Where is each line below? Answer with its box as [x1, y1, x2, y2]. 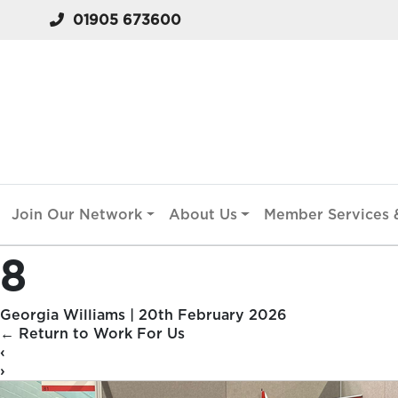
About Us [169, 206, 238, 224]
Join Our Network [12, 206, 143, 224]
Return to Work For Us [14, 325, 185, 343]
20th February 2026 [139, 306, 287, 324]
